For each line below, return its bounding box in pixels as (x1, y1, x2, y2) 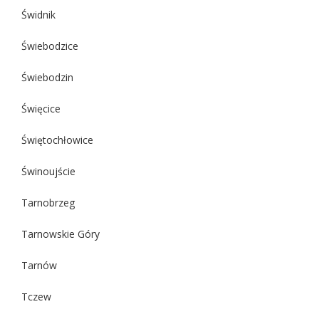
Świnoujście (21, 164, 75, 178)
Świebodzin (21, 70, 73, 84)
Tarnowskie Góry (21, 226, 100, 241)
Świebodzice (21, 38, 78, 53)
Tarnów (21, 258, 57, 272)
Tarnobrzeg (21, 195, 75, 209)
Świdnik (21, 7, 56, 21)
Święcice (21, 101, 61, 115)
